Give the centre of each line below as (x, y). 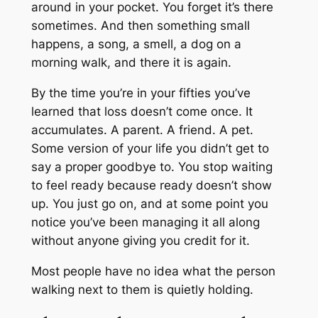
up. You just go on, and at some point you (149, 203)
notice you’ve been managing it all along (145, 222)
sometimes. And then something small (140, 26)
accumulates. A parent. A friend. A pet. (142, 130)
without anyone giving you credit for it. (140, 240)
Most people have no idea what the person (153, 271)
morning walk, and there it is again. (131, 63)
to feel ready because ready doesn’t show (151, 185)
